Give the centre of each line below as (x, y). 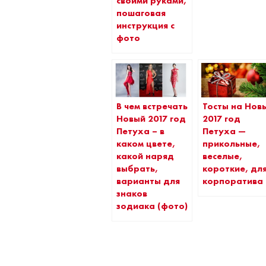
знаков (132, 193)
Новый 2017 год (151, 118)
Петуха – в (141, 131)
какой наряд (145, 156)
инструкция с (146, 26)
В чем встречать (152, 106)
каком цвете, (146, 143)
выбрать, (137, 168)
